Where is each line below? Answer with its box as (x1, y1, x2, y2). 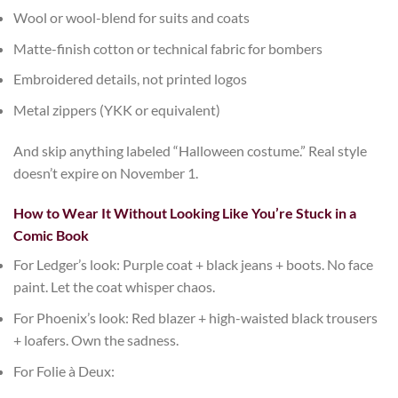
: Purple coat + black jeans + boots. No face (116, 256, 373, 274)
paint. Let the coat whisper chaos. (13, 278, 215, 296)
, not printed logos (137, 70, 247, 88)
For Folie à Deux (13, 362, 111, 379)
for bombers (245, 39, 322, 57)
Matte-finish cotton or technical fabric (13, 39, 245, 57)
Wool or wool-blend (13, 9, 136, 27)
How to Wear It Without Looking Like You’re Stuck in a (13, 204, 356, 222)
